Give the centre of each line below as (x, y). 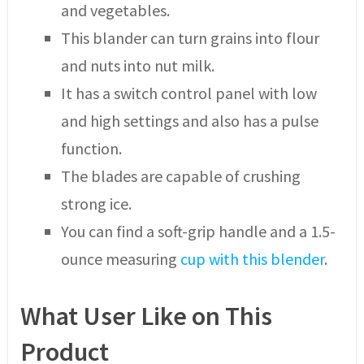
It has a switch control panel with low (188, 93)
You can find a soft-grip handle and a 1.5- (198, 231)
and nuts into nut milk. (137, 65)
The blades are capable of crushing (180, 176)
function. (91, 148)
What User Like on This (146, 316)
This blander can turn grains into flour (190, 38)
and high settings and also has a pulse (189, 121)
